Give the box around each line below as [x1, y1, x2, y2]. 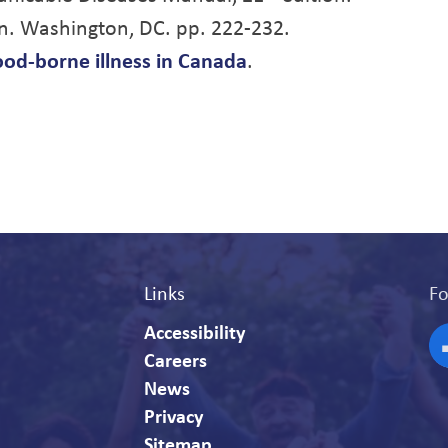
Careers [144, 346, 207, 373]
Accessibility [144, 318, 245, 345]
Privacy [144, 402, 203, 429]
